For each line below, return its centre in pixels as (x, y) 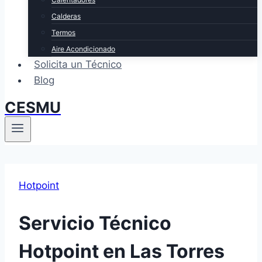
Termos (63, 32)
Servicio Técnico (95, 223)
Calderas (66, 16)
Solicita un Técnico (78, 64)
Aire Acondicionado (83, 49)
